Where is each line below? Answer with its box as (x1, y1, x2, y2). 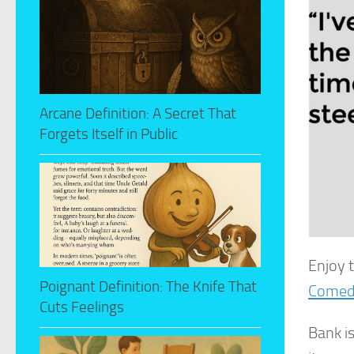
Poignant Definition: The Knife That (40, 277, 257, 296)
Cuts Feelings (40, 297, 124, 316)
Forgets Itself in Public (40, 124, 178, 143)
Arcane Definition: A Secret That (40, 104, 236, 122)
